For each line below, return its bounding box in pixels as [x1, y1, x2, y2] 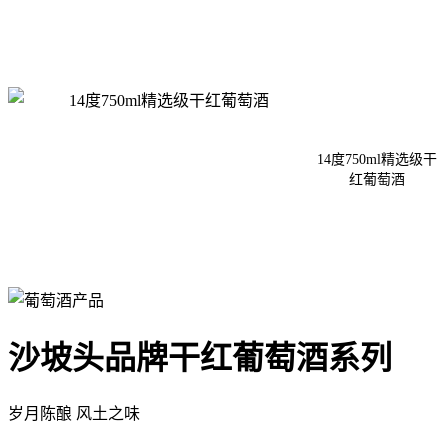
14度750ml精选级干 [317, 151, 438, 167]
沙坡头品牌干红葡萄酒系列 [8, 340, 392, 377]
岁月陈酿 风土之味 [8, 404, 140, 422]
